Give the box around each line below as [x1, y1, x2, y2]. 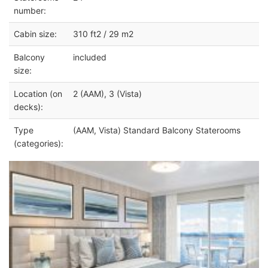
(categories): [14, 138, 63, 149]
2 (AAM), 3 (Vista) [73, 89, 142, 99]
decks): [14, 102, 43, 112]
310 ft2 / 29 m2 [73, 29, 133, 39]
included [73, 52, 106, 63]
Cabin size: [14, 29, 57, 39]
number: [14, 5, 46, 16]
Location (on [14, 89, 62, 99]
